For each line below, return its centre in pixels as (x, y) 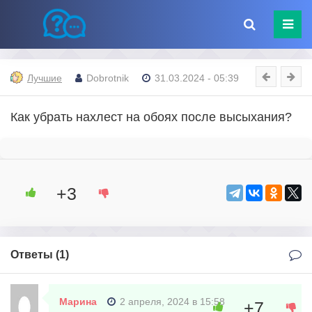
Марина (78, 302)
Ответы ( (35, 255)
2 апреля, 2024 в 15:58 (172, 302)
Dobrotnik (108, 78)
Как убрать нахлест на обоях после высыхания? (153, 117)
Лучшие (45, 78)
